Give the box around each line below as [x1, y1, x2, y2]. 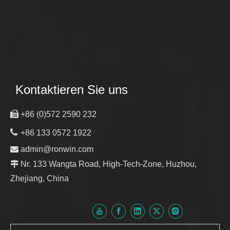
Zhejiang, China [10, 174, 69, 183]
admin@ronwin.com [21, 144, 93, 154]
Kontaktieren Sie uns [15, 82, 128, 97]
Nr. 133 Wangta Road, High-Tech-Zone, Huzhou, [18, 159, 197, 168]
